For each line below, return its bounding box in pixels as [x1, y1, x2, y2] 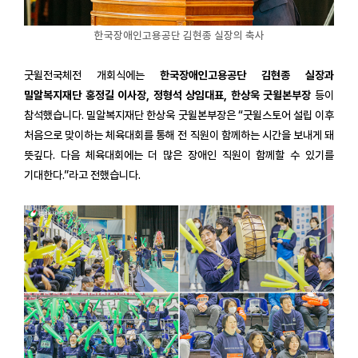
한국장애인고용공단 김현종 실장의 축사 [93, 28, 265, 42]
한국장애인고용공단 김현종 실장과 [160, 68, 334, 82]
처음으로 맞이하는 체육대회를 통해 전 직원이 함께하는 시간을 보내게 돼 [24, 128, 334, 141]
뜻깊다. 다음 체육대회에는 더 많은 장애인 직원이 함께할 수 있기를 [24, 148, 334, 161]
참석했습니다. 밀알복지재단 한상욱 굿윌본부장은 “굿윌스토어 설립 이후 [24, 108, 334, 121]
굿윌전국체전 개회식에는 [24, 68, 160, 82]
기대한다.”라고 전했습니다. [24, 168, 143, 181]
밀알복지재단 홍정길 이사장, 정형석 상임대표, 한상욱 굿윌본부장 [24, 88, 312, 101]
